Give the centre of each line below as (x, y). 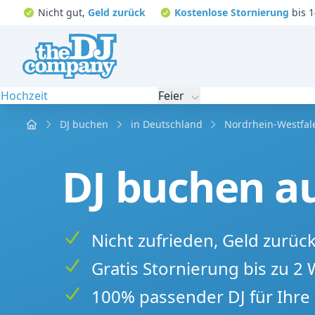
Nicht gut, (63, 12)
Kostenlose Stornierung (232, 12)
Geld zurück (116, 12)
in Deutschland (166, 124)
